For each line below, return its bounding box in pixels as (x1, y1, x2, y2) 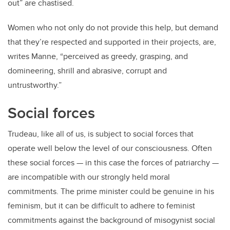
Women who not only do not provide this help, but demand (8, 22, 218, 34)
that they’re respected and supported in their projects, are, (8, 36, 216, 48)
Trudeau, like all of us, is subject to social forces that (8, 128, 194, 140)
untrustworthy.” (8, 79, 62, 91)
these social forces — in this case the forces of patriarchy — (8, 157, 219, 169)
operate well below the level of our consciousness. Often (8, 142, 212, 155)
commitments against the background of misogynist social (8, 214, 215, 226)
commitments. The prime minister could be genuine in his (8, 185, 214, 198)
